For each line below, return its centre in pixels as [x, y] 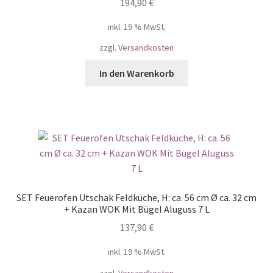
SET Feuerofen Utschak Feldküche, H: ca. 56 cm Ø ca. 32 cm [136, 197]
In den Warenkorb [136, 73]
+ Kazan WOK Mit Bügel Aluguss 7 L [136, 209]
